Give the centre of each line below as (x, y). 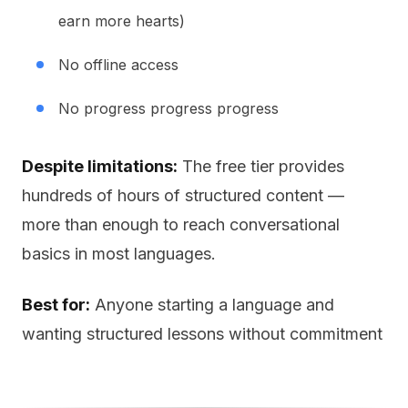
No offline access (118, 65)
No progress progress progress (168, 108)
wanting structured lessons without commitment (202, 334)
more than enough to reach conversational (181, 224)
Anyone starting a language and (212, 305)
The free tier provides (261, 166)
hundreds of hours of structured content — (183, 195)
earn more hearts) (122, 21)
